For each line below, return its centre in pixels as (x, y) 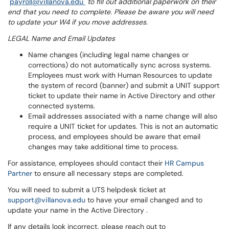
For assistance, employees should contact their (86, 163)
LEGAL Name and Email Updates (61, 38)
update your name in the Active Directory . (78, 210)
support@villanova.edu (47, 200)
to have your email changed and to (146, 200)
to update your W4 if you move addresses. (78, 22)
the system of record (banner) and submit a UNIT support (124, 85)
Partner (20, 173)
